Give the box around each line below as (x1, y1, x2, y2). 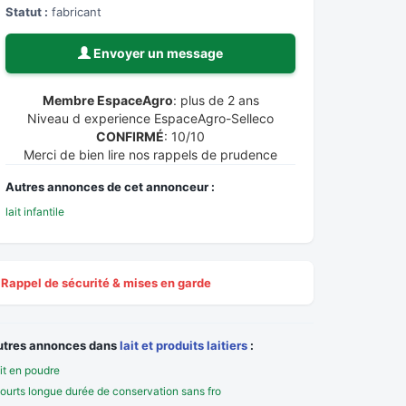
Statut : (5, 5, 48, 19)
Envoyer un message (91, 45, 223, 61)
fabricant (48, 5, 101, 19)
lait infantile (5, 205, 64, 218)
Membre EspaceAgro (42, 92, 173, 108)
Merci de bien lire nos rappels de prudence (24, 147, 277, 162)
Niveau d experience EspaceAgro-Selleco (27, 111, 274, 126)
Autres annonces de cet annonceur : (5, 179, 215, 194)
